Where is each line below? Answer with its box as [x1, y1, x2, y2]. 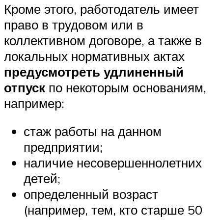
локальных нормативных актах [4, 48, 185, 64]
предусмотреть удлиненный [4, 63, 184, 80]
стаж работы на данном [24, 123, 162, 139]
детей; [24, 170, 60, 187]
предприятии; [24, 139, 103, 155]
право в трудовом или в [4, 16, 143, 32]
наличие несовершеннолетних [24, 155, 202, 171]
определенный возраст [24, 186, 158, 202]
